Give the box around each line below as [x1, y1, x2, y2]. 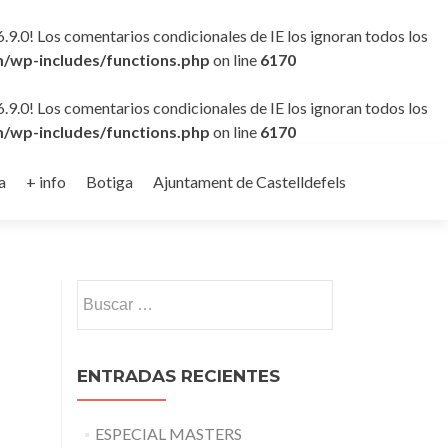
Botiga [86, 172, 133, 191]
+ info [26, 172, 66, 191]
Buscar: [76, 281, 128, 300]
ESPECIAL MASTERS [94, 424, 242, 443]
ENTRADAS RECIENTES [77, 366, 280, 386]
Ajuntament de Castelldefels [153, 172, 346, 191]
